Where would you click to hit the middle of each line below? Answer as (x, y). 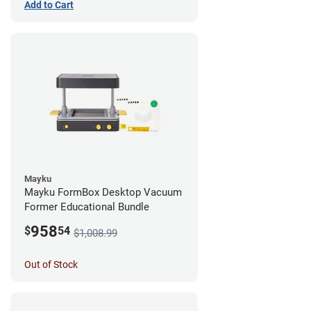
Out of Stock (51, 264)
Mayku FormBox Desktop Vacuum (103, 192)
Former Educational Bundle (87, 207)
